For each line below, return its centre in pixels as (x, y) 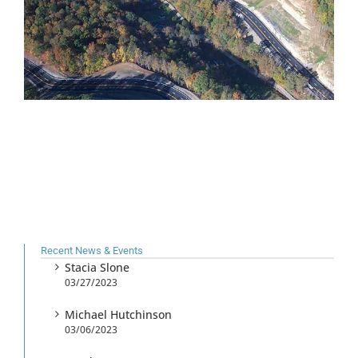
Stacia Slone (97, 267)
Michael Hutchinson (118, 314)
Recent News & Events (92, 250)
